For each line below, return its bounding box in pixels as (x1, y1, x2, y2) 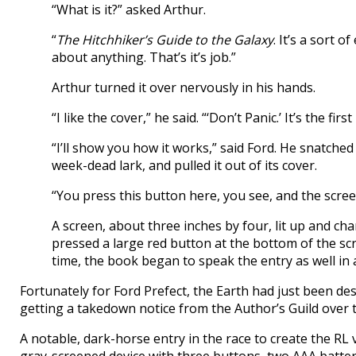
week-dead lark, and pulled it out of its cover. (52, 157, 317, 174)
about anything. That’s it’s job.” (52, 48, 236, 66)
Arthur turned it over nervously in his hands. (52, 79, 315, 96)
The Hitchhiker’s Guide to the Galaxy (56, 31, 273, 48)
